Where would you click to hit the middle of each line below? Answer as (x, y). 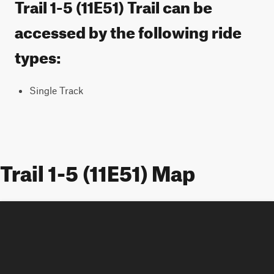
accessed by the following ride (128, 30)
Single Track (56, 90)
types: (38, 55)
